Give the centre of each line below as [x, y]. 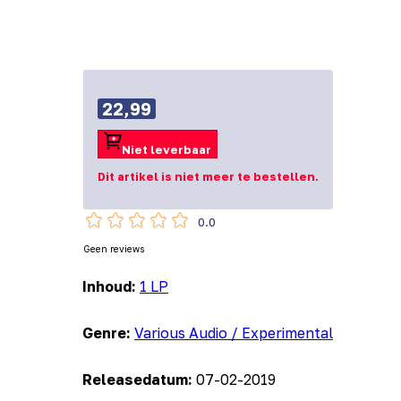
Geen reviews [113, 249]
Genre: [108, 333]
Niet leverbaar [166, 150]
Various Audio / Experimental [234, 333]
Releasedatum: [139, 380]
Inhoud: [111, 287]
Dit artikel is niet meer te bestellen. [208, 177]
